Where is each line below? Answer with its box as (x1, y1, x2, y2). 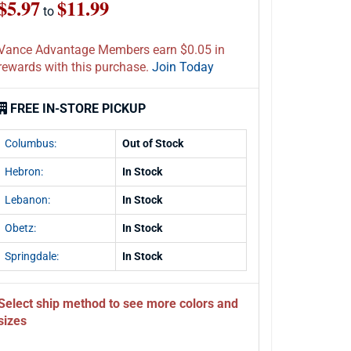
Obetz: (5, 222, 36, 234)
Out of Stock (122, 137, 183, 150)
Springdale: (5, 250, 59, 262)
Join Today (152, 60, 214, 74)
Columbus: (5, 137, 56, 150)
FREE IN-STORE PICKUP (10, 101, 146, 116)
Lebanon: (5, 194, 50, 206)
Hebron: (5, 165, 43, 178)
